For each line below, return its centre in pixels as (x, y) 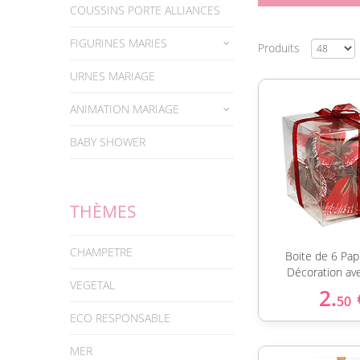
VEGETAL (92, 285)
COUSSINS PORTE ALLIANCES (145, 10)
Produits (280, 48)
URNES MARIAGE (112, 76)
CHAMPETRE (101, 252)
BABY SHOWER (108, 142)
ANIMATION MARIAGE (125, 109)
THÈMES (103, 211)
